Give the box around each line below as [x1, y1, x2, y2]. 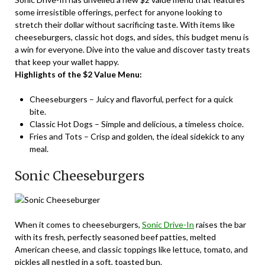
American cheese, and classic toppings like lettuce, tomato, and [15, 244, 248, 255]
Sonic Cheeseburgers [15, 168, 144, 185]
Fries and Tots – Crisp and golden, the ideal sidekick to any [30, 131, 244, 142]
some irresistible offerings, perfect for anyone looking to [15, 7, 222, 18]
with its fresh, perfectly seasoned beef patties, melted [15, 232, 216, 243]
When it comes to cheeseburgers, [15, 219, 142, 230]
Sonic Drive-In [142, 219, 194, 230]
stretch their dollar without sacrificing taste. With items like [15, 20, 235, 30]
